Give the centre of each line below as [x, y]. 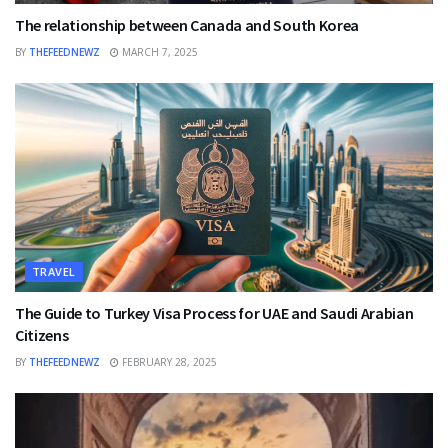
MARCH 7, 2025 [158, 52]
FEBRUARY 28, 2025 [168, 362]
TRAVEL [54, 272]
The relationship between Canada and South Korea [187, 25]
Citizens [42, 335]
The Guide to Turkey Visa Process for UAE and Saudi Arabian [214, 313]
